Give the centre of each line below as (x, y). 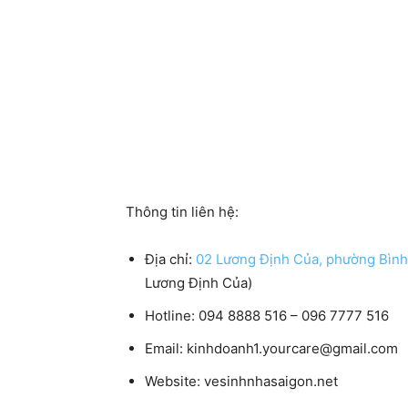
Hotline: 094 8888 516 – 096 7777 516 (267, 316)
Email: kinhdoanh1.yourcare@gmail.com (271, 348)
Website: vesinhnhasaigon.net (241, 381)
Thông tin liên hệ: (182, 212)
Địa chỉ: (170, 259)
